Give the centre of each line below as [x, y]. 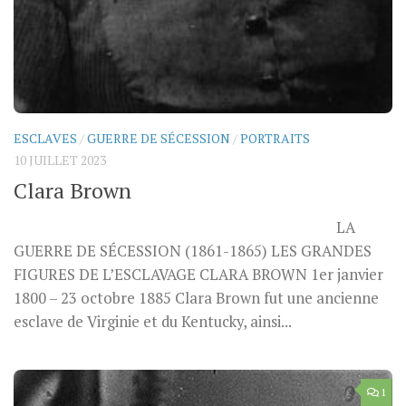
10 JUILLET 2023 [60, 159]
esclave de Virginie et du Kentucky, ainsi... [153, 322]
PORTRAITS [275, 138]
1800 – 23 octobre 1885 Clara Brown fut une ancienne [196, 299]
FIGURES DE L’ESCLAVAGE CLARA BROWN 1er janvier [198, 275]
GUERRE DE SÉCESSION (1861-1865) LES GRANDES [193, 251]
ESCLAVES [45, 138]
